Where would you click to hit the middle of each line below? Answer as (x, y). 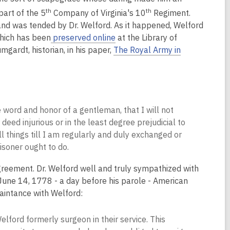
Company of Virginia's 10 (99, 13)
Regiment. (171, 13)
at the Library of (146, 38)
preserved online (83, 38)
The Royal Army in (147, 50)
